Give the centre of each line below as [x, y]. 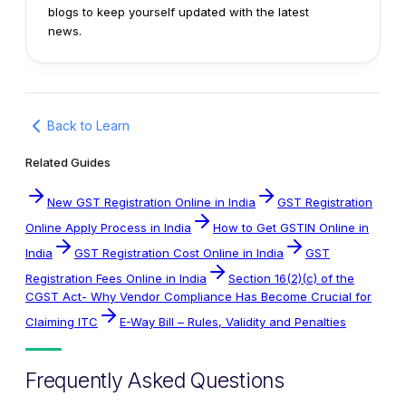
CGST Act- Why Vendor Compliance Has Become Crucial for [198, 296]
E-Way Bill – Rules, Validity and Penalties [233, 321]
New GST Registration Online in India [151, 202]
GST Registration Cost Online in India [179, 252]
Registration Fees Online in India [116, 278]
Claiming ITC [62, 321]
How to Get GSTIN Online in [291, 227]
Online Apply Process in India [108, 227]
